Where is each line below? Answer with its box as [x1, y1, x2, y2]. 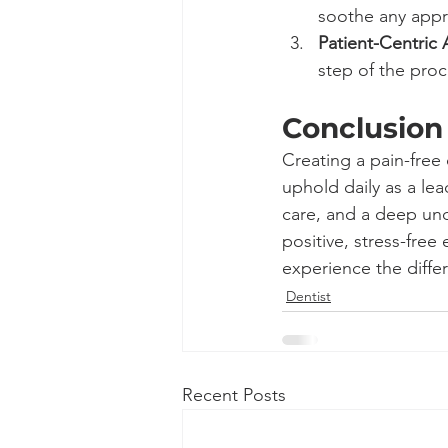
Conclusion [282, 111, 443, 145]
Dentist [286, 287, 331, 305]
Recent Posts [182, 384, 286, 406]
